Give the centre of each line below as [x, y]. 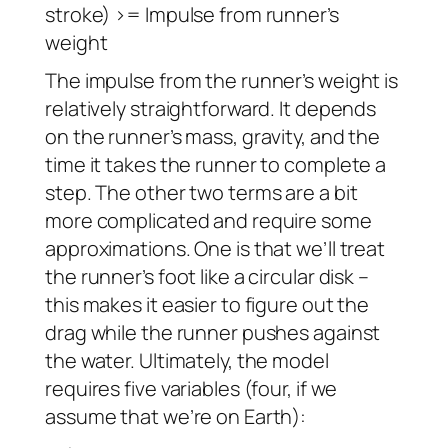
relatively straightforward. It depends [211, 109]
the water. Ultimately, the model [187, 361]
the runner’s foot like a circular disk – [207, 277]
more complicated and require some [208, 221]
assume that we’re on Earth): [176, 417]
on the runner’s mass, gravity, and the [213, 137]
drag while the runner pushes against [213, 333]
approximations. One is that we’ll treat [215, 249]
